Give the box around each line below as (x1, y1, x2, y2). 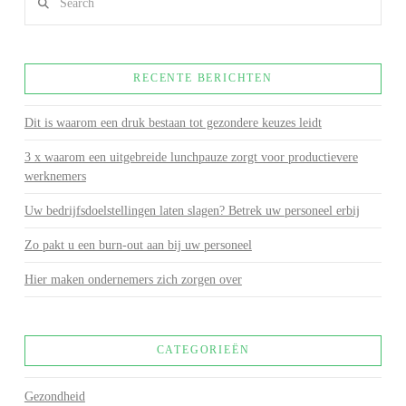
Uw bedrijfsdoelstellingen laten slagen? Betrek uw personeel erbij (24, 204, 360, 218)
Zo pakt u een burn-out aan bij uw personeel (24, 238, 252, 253)
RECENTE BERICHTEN (133, 72, 273, 85)
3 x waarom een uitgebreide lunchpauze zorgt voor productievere (24, 150, 358, 165)
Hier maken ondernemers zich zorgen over (24, 273, 242, 287)
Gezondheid (24, 389, 85, 403)
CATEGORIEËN (156, 343, 250, 356)
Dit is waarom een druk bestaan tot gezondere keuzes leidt (24, 116, 322, 130)
